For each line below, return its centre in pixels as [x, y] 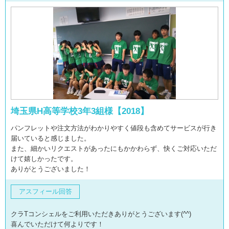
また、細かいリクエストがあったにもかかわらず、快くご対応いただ [114, 148]
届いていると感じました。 [51, 138]
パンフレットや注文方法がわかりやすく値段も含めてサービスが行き [114, 128]
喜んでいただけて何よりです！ [57, 224]
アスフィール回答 [45, 191]
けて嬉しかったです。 [44, 159]
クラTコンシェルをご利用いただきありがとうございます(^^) [101, 214]
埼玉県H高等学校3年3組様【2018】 [80, 111]
